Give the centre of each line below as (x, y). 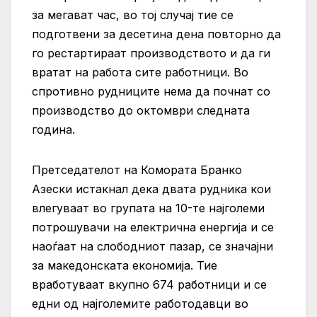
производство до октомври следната (141, 110)
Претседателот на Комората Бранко (137, 169)
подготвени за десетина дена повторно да (156, 34)
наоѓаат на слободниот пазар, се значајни (152, 246)
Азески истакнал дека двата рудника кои (151, 189)
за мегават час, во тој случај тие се (133, 15)
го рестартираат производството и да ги (151, 53)
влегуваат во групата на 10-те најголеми (148, 208)
